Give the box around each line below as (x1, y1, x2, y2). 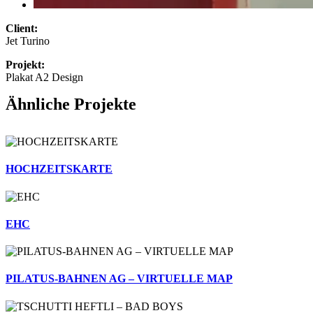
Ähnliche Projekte (6, 95, 136, 113)
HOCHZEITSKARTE (6, 163, 112, 175)
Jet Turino (6, 35, 50, 47)
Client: (6, 22, 38, 34)
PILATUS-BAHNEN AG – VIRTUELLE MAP (6, 272, 233, 285)
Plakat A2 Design (6, 71, 83, 83)
